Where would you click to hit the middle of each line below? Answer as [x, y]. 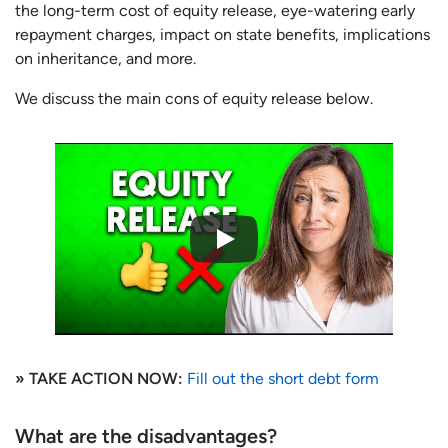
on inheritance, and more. [105, 58]
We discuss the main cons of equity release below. [196, 98]
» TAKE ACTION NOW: [101, 379]
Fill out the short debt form [283, 379]
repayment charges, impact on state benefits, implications [222, 34]
